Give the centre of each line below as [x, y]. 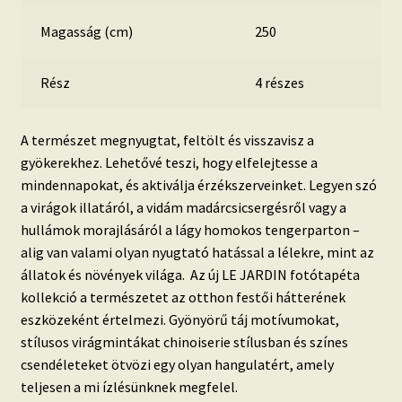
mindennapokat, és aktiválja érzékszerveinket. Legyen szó [198, 184]
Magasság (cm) [87, 31]
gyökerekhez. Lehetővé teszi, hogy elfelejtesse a [169, 162]
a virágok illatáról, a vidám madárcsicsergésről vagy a [183, 207]
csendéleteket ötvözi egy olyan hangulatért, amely [177, 364]
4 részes [280, 82]
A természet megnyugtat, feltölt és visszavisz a [167, 140]
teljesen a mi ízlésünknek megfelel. [129, 386]
